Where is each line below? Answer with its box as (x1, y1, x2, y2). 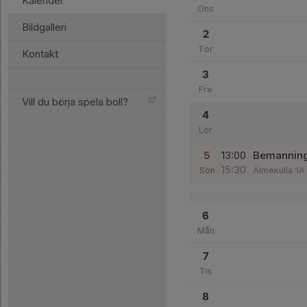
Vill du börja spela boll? (22, 95, 128, 108)
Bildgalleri (22, 21, 66, 34)
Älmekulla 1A (253, 165, 305, 175)
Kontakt (22, 47, 58, 60)
